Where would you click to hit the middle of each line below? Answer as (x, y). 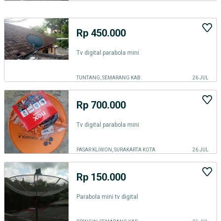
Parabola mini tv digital (107, 197)
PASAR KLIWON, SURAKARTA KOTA (116, 150)
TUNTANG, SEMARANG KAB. (109, 78)
